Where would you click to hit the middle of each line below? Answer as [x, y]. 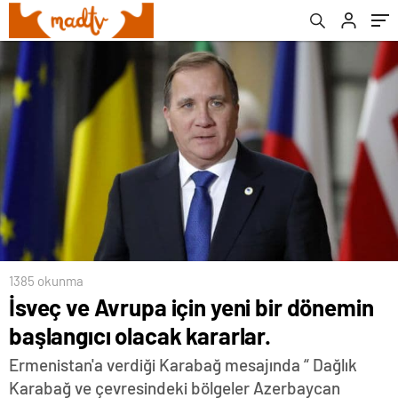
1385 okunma [46, 280]
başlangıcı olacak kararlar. [140, 335]
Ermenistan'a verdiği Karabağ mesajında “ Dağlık [183, 364]
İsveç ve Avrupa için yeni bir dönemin [191, 306]
